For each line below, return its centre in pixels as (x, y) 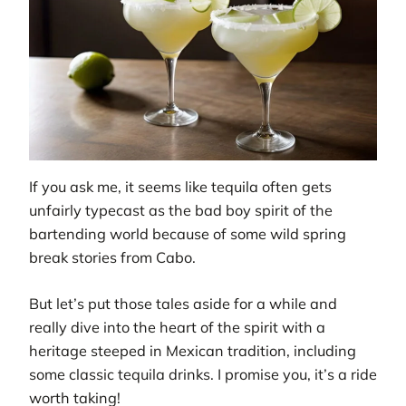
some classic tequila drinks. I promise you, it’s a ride (203, 374)
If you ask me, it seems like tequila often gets (180, 187)
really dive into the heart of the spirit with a (177, 327)
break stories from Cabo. (112, 258)
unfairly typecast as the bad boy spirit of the (181, 211)
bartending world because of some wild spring (188, 234)
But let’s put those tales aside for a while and (183, 303)
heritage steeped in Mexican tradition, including (193, 350)
